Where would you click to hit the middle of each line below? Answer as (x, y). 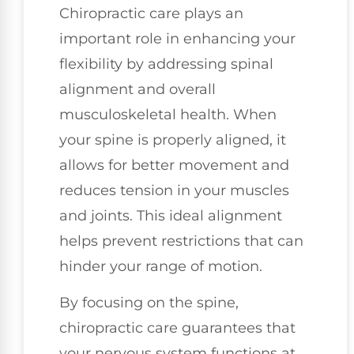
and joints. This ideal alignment (171, 216)
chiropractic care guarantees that (177, 328)
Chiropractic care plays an (151, 14)
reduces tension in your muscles (174, 191)
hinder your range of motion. (161, 267)
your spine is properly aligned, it (173, 140)
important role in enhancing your (177, 39)
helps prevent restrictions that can (181, 241)
